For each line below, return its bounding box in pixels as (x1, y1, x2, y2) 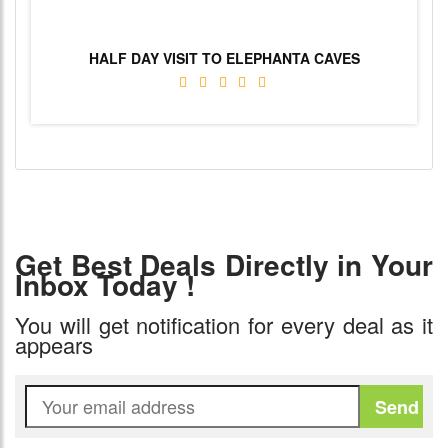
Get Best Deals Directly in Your (15, 243, 433, 285)
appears (15, 328, 93, 360)
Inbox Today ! (15, 263, 195, 305)
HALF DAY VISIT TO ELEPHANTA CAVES (88, 47, 360, 68)
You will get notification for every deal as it (15, 308, 433, 340)
